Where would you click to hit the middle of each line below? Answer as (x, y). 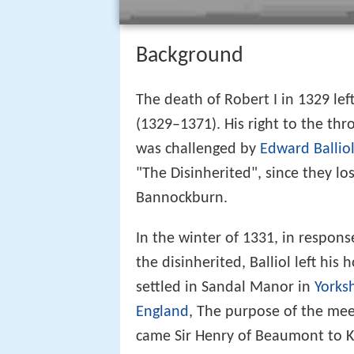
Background (190, 56)
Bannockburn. (182, 198)
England (162, 312)
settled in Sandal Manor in (225, 287)
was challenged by (198, 149)
